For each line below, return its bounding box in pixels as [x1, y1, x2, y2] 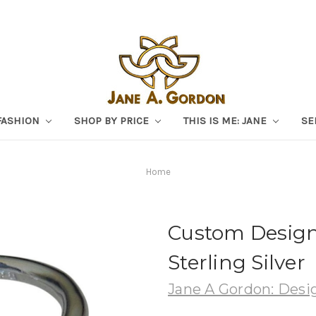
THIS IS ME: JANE [183, 114, 269, 127]
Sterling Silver [168, 250, 305, 274]
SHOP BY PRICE [74, 114, 152, 127]
